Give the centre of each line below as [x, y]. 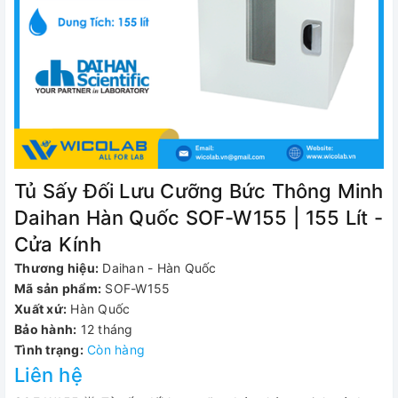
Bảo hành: [46, 329]
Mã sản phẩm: [58, 288]
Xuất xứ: [40, 309]
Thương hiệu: [56, 268]
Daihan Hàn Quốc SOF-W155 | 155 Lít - [199, 218]
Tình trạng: [49, 350]
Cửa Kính [58, 244]
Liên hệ [48, 375]
